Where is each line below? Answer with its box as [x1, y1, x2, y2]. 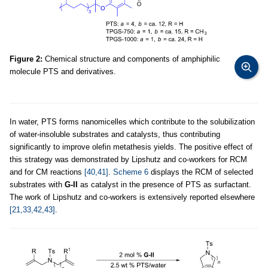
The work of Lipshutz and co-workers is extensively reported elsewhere [10, 192, 255, 202]
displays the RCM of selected [148, 167, 253, 176]
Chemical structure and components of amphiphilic [42, 54, 220, 63]
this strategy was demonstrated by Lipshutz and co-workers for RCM [10, 154, 247, 164]
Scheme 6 [113, 167, 148, 176]
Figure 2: [10, 54, 42, 63]
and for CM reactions [10, 167, 84, 176]
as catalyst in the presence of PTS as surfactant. [78, 179, 251, 189]
